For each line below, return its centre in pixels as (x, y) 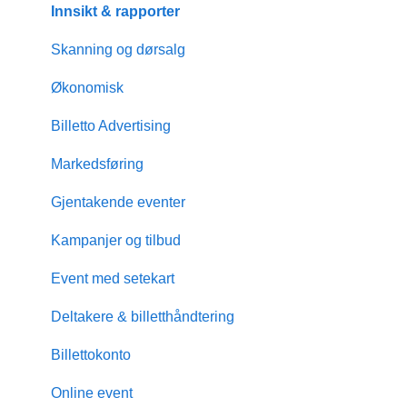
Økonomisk (87, 87)
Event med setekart (113, 278)
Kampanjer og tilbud (116, 240)
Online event (92, 392)
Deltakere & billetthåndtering (143, 316)
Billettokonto (91, 354)
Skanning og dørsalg (118, 49)
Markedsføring (97, 164)
